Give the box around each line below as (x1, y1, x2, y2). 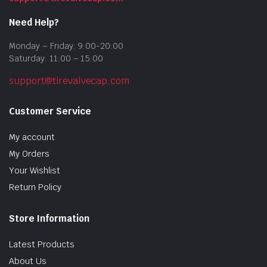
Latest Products (9, 239, 74, 250)
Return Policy (9, 182, 61, 193)
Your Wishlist (9, 165, 60, 176)
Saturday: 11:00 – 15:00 (9, 53, 104, 64)
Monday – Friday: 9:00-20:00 (9, 41, 124, 52)
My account (9, 132, 55, 143)
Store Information (9, 213, 89, 225)
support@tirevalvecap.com (9, 74, 130, 88)
